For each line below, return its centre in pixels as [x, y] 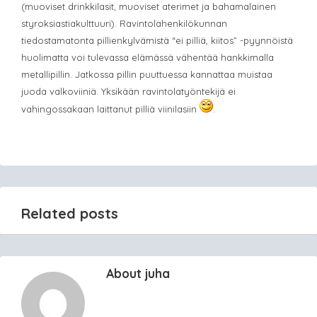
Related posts [70, 213]
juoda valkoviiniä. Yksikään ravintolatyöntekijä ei [128, 91]
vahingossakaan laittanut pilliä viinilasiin [110, 109]
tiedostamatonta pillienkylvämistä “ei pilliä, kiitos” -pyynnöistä [157, 40]
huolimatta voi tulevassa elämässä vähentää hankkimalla [148, 57]
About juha [138, 273]
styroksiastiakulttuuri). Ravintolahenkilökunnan [124, 23]
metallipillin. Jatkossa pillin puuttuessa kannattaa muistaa [147, 74]
